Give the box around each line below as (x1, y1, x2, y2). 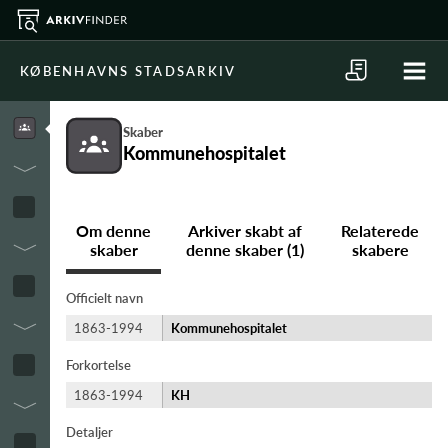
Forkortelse (66, 357, 131, 373)
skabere (351, 240, 409, 259)
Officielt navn (66, 290, 143, 306)
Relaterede (341, 221, 420, 240)
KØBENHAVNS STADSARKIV (20, 63, 237, 79)
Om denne (76, 221, 152, 240)
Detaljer (66, 424, 113, 440)
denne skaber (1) (186, 240, 305, 259)
